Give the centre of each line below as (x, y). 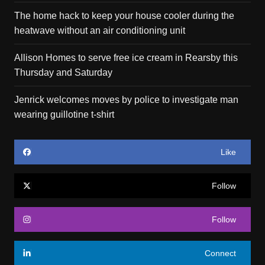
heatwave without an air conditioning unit (99, 30)
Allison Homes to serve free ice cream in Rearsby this (126, 57)
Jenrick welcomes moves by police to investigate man (126, 99)
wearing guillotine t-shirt (64, 114)
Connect (221, 253)
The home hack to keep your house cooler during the (124, 15)
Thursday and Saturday (63, 72)
